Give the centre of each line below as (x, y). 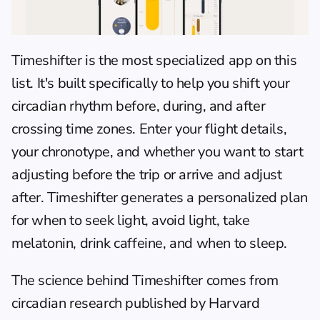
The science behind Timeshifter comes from (145, 280)
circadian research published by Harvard (136, 303)
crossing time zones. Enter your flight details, (149, 129)
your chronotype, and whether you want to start (157, 151)
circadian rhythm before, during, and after (139, 106)
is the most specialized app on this (189, 60)
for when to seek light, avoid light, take (131, 220)
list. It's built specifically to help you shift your (151, 83)
